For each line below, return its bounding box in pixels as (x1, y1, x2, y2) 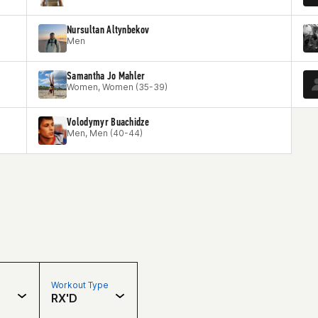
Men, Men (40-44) (67, 128, 143, 138)
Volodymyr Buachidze (67, 115, 150, 128)
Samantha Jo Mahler (67, 69, 146, 82)
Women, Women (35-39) (67, 82, 168, 92)
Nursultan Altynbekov (67, 23, 150, 36)
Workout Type (51, 280, 109, 290)
